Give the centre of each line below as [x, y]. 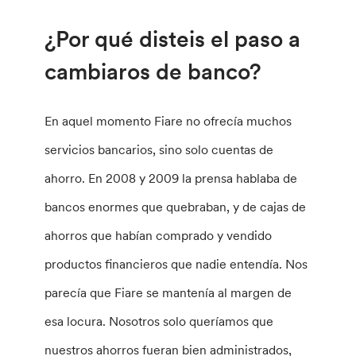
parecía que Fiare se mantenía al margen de [168, 292]
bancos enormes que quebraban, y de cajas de [176, 206]
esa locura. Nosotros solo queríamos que [159, 321]
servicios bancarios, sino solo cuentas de [159, 149]
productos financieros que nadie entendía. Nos [176, 263]
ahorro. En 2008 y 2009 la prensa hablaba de [171, 178]
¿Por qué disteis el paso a [173, 39]
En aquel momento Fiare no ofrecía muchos [168, 120]
